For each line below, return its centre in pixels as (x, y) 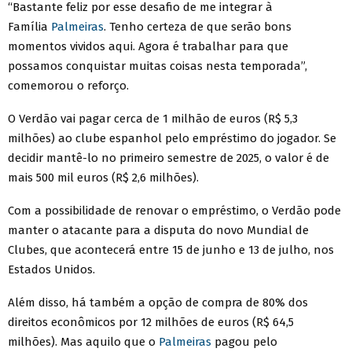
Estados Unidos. (51, 269)
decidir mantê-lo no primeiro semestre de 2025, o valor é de (169, 158)
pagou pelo (244, 341)
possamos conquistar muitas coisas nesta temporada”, (158, 66)
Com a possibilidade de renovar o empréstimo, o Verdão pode (174, 210)
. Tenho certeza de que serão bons (198, 26)
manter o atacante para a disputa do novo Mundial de (158, 230)
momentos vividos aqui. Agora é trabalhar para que (148, 46)
